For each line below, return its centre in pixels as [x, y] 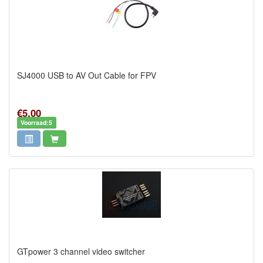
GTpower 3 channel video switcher [81, 251]
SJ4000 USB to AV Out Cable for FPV [87, 75]
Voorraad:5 [37, 122]
